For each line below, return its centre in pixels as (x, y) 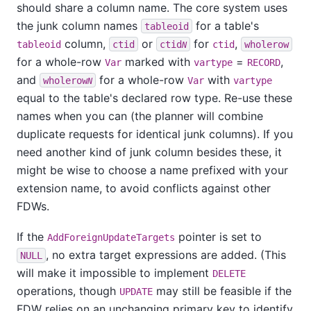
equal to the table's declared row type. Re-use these (154, 98)
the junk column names (79, 25)
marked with (158, 61)
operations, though (68, 291)
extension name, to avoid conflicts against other (144, 188)
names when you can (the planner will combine (140, 116)
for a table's (226, 25)
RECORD (264, 62)
